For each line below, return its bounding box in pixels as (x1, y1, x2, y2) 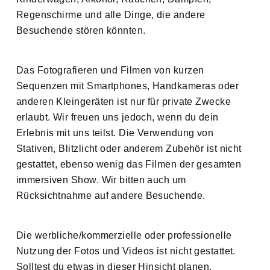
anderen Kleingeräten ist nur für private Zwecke (16, 96, 231, 107)
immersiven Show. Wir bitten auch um (16, 175, 186, 186)
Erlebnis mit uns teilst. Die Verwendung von (16, 128, 214, 139)
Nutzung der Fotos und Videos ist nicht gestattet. (16, 246, 236, 257)
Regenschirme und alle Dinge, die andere (16, 10, 206, 20)
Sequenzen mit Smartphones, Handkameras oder (16, 81, 239, 92)
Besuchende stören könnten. (16, 25, 146, 36)
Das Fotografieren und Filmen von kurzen (16, 65, 204, 76)
